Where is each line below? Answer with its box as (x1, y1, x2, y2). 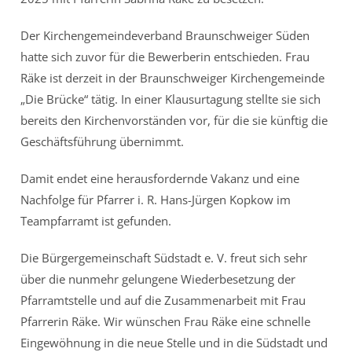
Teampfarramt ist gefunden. (20, 212, 172, 229)
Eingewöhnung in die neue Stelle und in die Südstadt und (20, 334, 328, 350)
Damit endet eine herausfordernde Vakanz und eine (20, 170, 300, 186)
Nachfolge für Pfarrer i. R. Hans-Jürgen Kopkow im (20, 191, 291, 207)
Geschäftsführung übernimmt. (20, 133, 185, 149)
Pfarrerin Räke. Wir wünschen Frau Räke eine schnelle (20, 313, 311, 329)
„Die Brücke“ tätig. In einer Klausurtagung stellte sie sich (20, 90, 321, 107)
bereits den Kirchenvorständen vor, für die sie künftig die (20, 112, 328, 128)
